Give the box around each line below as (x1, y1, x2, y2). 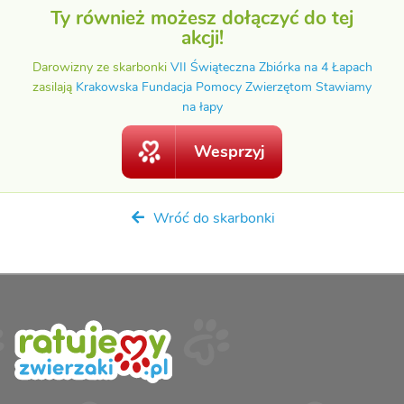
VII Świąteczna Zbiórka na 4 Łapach (170, 58, 372, 77)
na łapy (181, 97, 223, 116)
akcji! (180, 25, 224, 51)
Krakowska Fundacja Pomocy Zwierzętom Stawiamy (76, 78, 372, 96)
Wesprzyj (194, 141, 265, 163)
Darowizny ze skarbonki (32, 58, 170, 77)
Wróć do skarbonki (149, 208, 275, 229)
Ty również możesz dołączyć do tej (50, 5, 353, 32)
